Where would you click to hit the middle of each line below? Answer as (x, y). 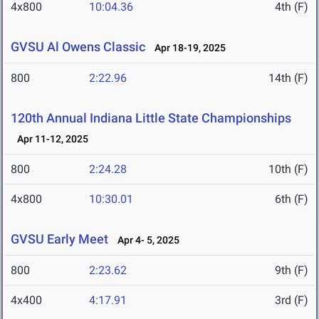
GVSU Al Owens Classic (78, 47)
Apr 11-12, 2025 (49, 139)
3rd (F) (292, 300)
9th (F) (292, 271)
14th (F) (288, 78)
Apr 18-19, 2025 (187, 48)
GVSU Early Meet (59, 239)
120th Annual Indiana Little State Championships (151, 118)
